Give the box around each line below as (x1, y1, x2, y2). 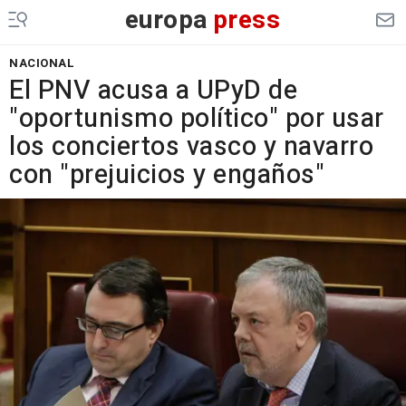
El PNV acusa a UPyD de (9, 72, 297, 110)
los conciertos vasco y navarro (9, 128, 373, 166)
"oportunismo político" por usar (9, 100, 384, 138)
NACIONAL (9, 54, 74, 72)
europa (124, 2, 208, 39)
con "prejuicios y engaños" (9, 156, 324, 194)
